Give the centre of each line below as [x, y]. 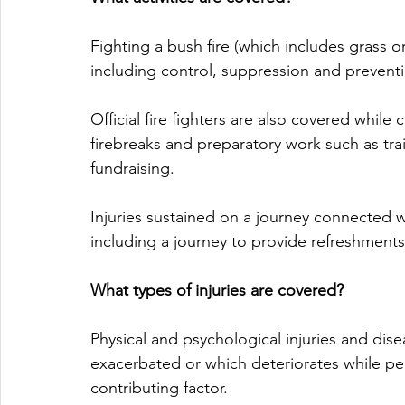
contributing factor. [159, 388]
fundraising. [135, 169]
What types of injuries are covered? [217, 291]
